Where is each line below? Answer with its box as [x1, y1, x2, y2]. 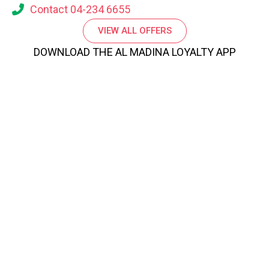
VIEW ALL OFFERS [97, 25, 172, 36]
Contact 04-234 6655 [30, 2, 130, 16]
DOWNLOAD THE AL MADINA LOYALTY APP [33, 45, 236, 58]
